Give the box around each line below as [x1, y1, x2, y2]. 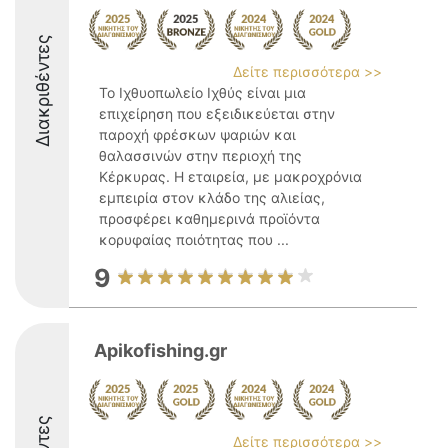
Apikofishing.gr [94, 340, 227, 361]
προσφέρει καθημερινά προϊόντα [99, 210, 320, 227]
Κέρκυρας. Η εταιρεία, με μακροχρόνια [99, 168, 362, 185]
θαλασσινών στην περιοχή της [99, 147, 302, 164]
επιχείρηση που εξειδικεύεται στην [99, 105, 335, 122]
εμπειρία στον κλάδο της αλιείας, [99, 189, 325, 206]
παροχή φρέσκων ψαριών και [99, 126, 296, 143]
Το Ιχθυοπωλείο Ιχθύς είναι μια [99, 84, 306, 101]
